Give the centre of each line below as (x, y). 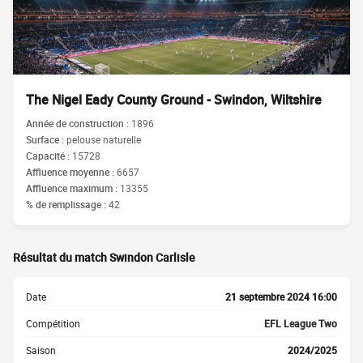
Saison (41, 350)
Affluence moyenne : (71, 172)
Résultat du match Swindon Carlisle (104, 257)
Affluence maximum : (73, 188)
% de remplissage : (67, 204)
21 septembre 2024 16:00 (281, 297)
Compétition (53, 323)
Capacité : (49, 156)
